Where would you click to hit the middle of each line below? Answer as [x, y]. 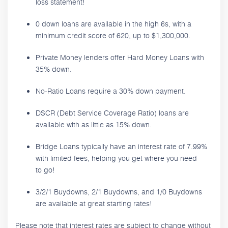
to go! [45, 169]
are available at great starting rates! [94, 203]
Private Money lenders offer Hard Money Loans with [120, 57]
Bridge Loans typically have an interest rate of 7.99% [121, 146]
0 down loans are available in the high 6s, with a [113, 23]
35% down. [54, 69]
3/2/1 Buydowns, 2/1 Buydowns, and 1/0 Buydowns [119, 191]
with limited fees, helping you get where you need [116, 158]
